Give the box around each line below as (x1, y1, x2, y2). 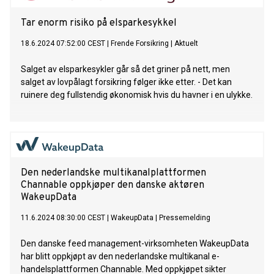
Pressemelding (159, 213, 210, 223)
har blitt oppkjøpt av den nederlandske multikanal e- (21, 251, 220, 262)
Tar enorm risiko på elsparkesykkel (21, 17, 177, 30)
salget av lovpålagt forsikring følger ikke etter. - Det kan (21, 77, 232, 87)
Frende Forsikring (111, 39, 169, 48)
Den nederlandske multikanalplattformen (21, 167, 206, 180)
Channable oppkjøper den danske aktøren (21, 179, 204, 192)
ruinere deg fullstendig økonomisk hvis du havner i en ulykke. (21, 90, 253, 100)
